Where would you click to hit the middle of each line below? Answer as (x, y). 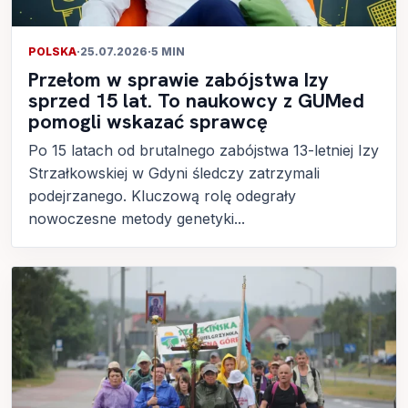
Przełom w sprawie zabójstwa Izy (178, 80)
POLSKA (52, 52)
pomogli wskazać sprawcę (148, 122)
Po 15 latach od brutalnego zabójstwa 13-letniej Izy (204, 151)
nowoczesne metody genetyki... (137, 219)
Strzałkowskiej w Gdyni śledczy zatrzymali (174, 173)
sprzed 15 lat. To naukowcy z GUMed (196, 101)
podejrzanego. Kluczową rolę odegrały (162, 196)
